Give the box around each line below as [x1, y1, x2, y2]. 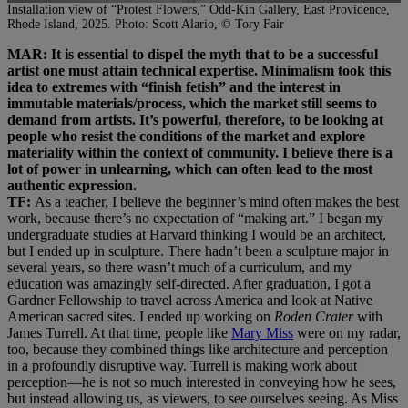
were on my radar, [293, 324, 401, 341]
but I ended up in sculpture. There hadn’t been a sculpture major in [7, 242, 389, 259]
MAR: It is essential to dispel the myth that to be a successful [7, 46, 378, 62]
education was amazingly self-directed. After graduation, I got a [7, 275, 371, 291]
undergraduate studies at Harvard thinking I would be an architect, [7, 226, 386, 242]
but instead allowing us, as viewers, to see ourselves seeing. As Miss [7, 390, 398, 406]
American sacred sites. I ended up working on [7, 308, 274, 324]
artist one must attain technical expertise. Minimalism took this [7, 62, 391, 78]
